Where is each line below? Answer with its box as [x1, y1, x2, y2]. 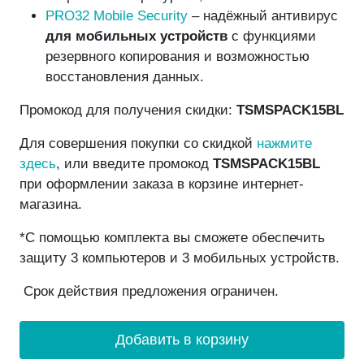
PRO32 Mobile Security [45, 8, 188, 24]
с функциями [227, 28, 316, 45]
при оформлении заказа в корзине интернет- [19, 176, 304, 193]
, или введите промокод [56, 156, 213, 172]
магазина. [19, 197, 82, 213]
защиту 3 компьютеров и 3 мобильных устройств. [19, 250, 340, 266]
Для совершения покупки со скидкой [19, 136, 257, 152]
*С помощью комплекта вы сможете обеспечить [19, 230, 325, 246]
